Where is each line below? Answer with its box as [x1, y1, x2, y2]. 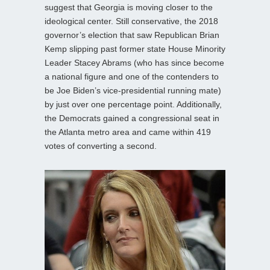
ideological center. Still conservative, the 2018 [45, 16, 218, 27]
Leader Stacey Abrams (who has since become [45, 58, 224, 68]
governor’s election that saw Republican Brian [45, 30, 219, 40]
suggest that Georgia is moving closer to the [45, 2, 213, 13]
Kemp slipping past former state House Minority [45, 44, 225, 54]
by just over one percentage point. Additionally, [45, 99, 222, 110]
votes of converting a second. [45, 141, 157, 151]
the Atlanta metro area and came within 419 [45, 127, 211, 137]
